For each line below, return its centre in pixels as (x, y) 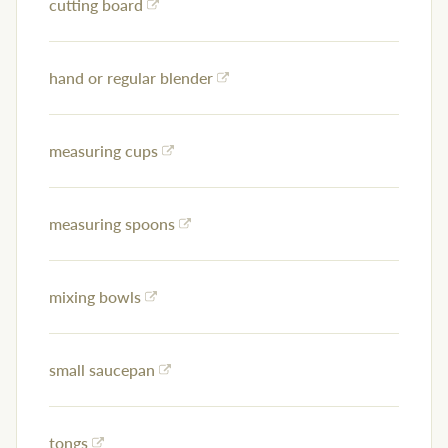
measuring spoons (112, 224)
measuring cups (103, 151)
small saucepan (102, 370)
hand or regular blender (131, 78)
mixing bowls (95, 297)
